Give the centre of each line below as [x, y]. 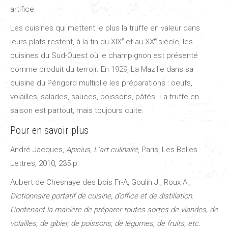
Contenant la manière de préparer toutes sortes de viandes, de [114, 209]
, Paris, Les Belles [168, 149]
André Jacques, [38, 149]
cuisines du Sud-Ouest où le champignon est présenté [104, 55]
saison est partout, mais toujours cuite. [77, 110]
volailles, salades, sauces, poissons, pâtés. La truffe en [105, 96]
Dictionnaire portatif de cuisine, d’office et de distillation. [102, 196]
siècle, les [176, 41]
